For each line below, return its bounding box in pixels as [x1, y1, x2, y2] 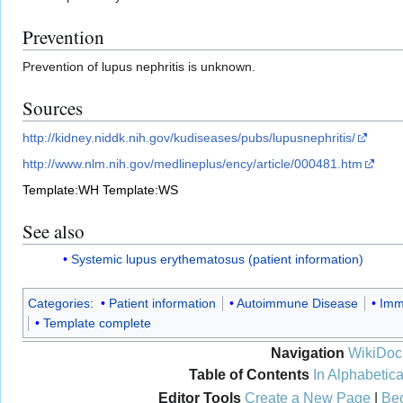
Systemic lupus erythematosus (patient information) [70, 252, 363, 267]
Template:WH [22, 182, 99, 197]
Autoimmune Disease [236, 296, 358, 311]
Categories [28, 296, 90, 311]
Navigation [271, 345, 345, 361]
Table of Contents [188, 366, 309, 382]
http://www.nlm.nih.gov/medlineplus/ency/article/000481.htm [22, 156, 363, 171]
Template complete [43, 316, 151, 331]
